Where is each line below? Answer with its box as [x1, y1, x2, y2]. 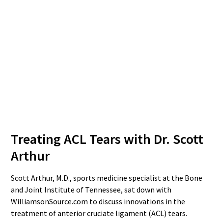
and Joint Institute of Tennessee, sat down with [11, 185, 172, 194]
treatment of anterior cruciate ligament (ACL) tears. [11, 208, 188, 218]
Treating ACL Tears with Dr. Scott [11, 130, 204, 148]
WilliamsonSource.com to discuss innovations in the [11, 196, 186, 206]
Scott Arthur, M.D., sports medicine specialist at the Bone [11, 173, 203, 183]
